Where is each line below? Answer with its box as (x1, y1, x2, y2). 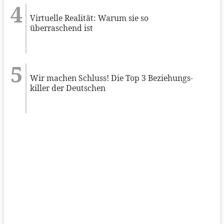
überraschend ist (30, 22, 93, 34)
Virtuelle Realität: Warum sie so (30, 12, 149, 24)
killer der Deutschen (30, 82, 106, 94)
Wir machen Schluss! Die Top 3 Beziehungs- (30, 72, 193, 84)
